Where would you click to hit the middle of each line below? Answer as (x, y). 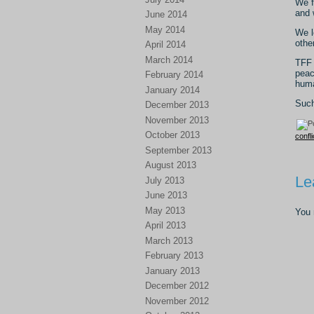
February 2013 (174, 255)
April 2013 (165, 225)
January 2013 (172, 271)
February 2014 (174, 75)
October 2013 (172, 135)
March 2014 (169, 60)
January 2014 (172, 90)
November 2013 (177, 120)
